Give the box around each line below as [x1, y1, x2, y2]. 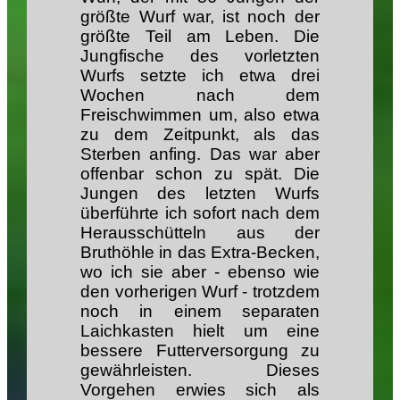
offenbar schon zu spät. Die [80, 164, 320, 184]
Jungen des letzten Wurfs [80, 184, 320, 204]
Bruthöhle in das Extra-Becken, [80, 243, 320, 262]
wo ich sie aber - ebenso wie [80, 262, 320, 282]
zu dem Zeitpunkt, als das [80, 125, 320, 145]
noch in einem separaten [80, 302, 320, 321]
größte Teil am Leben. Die [80, 27, 320, 46]
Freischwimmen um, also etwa [80, 105, 320, 125]
